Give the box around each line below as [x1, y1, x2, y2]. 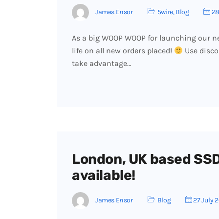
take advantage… [72, 59, 131, 68]
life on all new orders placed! [72, 46, 174, 55]
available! [72, 167, 135, 183]
